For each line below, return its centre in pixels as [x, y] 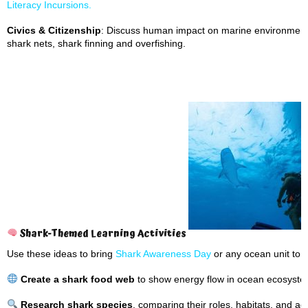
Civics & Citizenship [54, 30]
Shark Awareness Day [163, 254]
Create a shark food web [77, 279]
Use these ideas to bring [61, 254]
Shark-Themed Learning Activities [103, 234]
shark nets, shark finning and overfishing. [96, 43]
